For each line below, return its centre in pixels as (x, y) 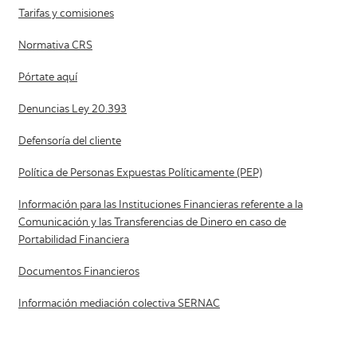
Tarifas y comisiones (66, 15)
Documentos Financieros (79, 273)
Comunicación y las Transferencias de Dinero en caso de (152, 224)
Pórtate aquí (48, 78)
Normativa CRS (55, 47)
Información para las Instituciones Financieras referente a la (161, 206)
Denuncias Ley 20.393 (73, 110)
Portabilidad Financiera (74, 241)
